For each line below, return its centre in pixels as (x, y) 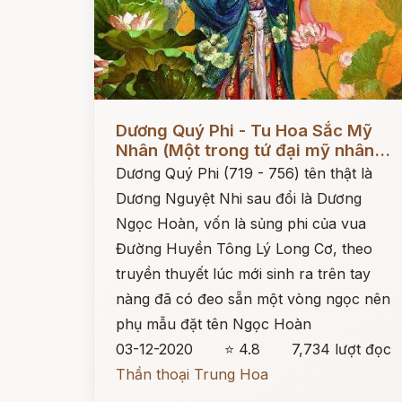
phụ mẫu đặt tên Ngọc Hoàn (214, 324)
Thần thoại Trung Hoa (192, 374)
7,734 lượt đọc (342, 349)
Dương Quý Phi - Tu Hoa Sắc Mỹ (244, 131)
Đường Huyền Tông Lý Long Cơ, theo (244, 249)
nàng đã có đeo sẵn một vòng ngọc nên (253, 299)
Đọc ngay (127, 117)
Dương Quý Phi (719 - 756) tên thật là (244, 173)
